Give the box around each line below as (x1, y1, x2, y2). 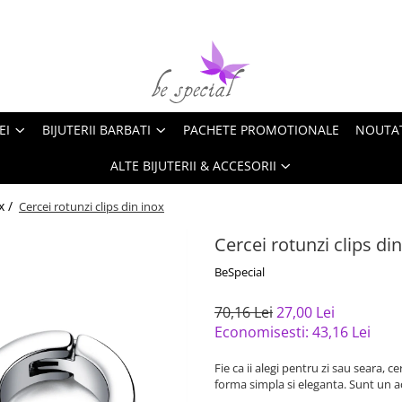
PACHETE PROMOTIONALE (183, 121, 339, 138)
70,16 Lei (214, 302, 273, 322)
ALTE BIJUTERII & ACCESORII (109, 157, 276, 174)
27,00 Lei (276, 302, 335, 322)
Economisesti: (214, 322, 312, 342)
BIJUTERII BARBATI (42, 121, 151, 138)
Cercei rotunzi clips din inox (19, 198, 164, 214)
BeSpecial (214, 264, 265, 280)
